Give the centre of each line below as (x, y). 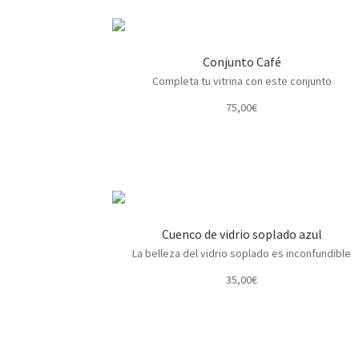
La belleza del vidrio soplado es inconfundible (242, 253)
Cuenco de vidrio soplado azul (242, 234)
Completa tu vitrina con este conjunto (242, 81)
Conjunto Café (242, 61)
